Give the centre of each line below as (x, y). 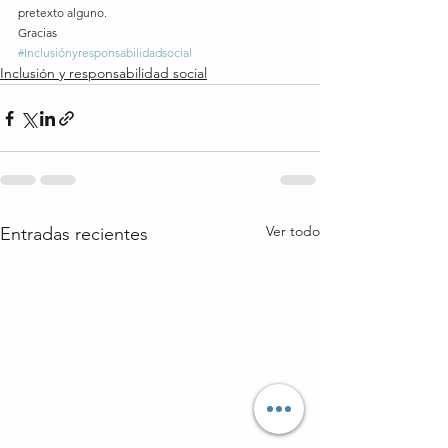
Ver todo (293, 231)
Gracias (37, 32)
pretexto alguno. (62, 12)
